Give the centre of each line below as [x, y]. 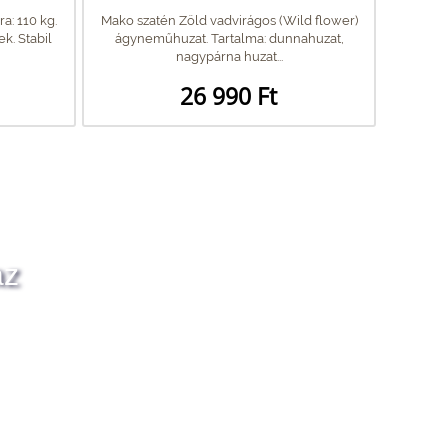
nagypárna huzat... [229, 56]
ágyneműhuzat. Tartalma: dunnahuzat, [229, 38]
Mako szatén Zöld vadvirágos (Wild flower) [229, 20]
